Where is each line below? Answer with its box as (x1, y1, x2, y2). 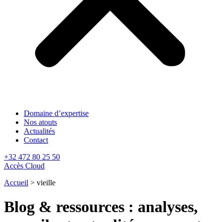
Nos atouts (24, 118, 57, 126)
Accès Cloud (4, 162, 45, 170)
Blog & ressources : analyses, (4, 198, 198, 216)
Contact (24, 136, 48, 144)
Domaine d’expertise (24, 109, 89, 117)
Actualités (24, 127, 55, 135)
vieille (37, 178, 55, 187)
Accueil (4, 178, 28, 187)
